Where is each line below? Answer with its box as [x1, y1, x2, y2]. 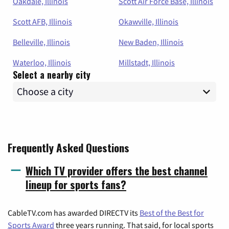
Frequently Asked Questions [8, 139, 129, 155]
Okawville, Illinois [119, 16, 178, 27]
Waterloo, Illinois [13, 57, 71, 67]
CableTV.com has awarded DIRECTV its [8, 207, 140, 218]
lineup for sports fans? [26, 176, 126, 192]
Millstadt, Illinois [119, 57, 175, 67]
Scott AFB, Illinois [13, 16, 72, 27]
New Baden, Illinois [119, 36, 184, 47]
